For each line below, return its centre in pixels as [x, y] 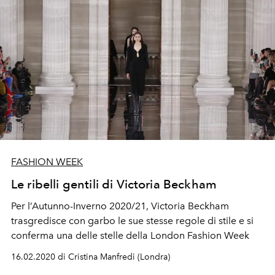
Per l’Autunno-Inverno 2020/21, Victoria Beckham [120, 206]
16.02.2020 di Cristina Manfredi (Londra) [91, 257]
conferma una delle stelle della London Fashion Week [130, 236]
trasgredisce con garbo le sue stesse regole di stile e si [132, 221]
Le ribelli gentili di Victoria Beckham [114, 184]
